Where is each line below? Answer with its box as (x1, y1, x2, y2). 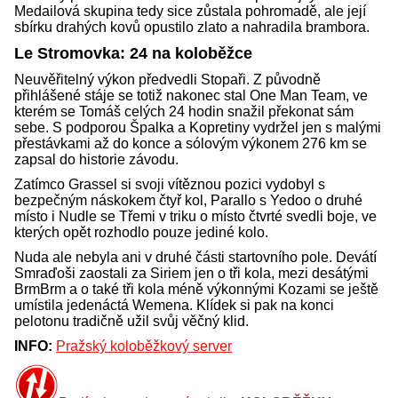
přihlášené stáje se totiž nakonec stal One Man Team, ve (14, 88, 368, 104)
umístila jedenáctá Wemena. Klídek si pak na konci (14, 298, 334, 314)
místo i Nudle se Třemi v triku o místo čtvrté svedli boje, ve (14, 209, 377, 225)
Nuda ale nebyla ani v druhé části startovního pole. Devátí (14, 250, 377, 266)
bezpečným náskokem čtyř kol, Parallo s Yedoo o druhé (14, 193, 362, 209)
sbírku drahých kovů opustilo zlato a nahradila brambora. (14, 20, 370, 36)
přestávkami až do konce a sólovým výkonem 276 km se (14, 136, 367, 152)
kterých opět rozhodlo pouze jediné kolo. (14, 225, 268, 241)
